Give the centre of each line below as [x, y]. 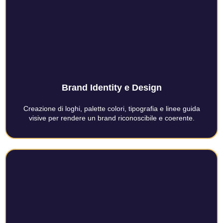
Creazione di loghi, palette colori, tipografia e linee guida [111, 109]
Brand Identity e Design [111, 88]
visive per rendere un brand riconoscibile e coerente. [111, 118]
